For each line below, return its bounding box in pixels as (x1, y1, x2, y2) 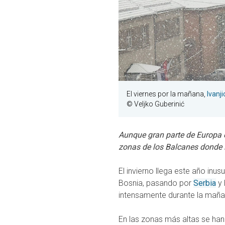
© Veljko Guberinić (127, 100, 184, 108)
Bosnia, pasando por (119, 178, 193, 188)
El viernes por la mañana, (127, 90, 207, 98)
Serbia (193, 178, 216, 188)
